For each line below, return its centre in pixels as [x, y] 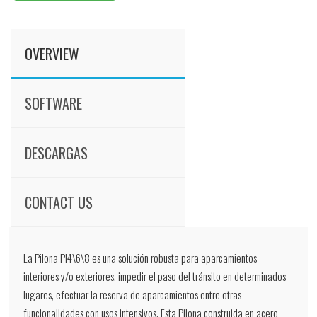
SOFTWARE [54, 103]
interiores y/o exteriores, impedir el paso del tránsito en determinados [155, 276]
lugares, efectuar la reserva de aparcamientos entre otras [133, 294]
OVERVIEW [52, 53]
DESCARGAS [57, 152]
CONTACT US [59, 202]
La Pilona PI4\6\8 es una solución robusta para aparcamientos [140, 257]
